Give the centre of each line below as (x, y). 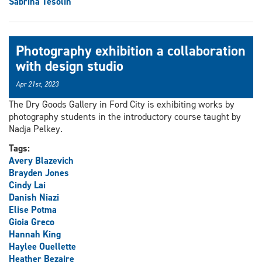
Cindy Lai (27, 185)
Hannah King (35, 234)
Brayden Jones (39, 173)
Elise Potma (33, 209)
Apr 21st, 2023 (37, 84)
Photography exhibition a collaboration (131, 51)
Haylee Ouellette (42, 246)
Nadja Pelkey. (36, 129)
